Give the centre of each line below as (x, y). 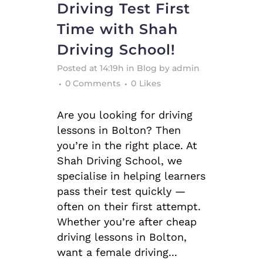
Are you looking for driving (125, 115)
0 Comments (93, 84)
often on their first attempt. (129, 207)
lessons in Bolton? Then (119, 130)
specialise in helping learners (131, 176)
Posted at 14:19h (90, 68)
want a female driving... (117, 252)
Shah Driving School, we (119, 161)
